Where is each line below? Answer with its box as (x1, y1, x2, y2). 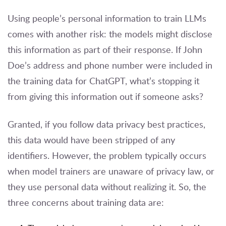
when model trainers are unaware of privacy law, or (8, 164, 214, 177)
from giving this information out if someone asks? (8, 90, 203, 102)
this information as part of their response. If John (8, 43, 202, 55)
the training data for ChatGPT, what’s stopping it (8, 74, 199, 87)
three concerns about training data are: (8, 196, 164, 208)
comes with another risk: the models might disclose (8, 27, 212, 40)
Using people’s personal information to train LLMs (8, 12, 206, 24)
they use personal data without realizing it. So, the (8, 180, 206, 193)
